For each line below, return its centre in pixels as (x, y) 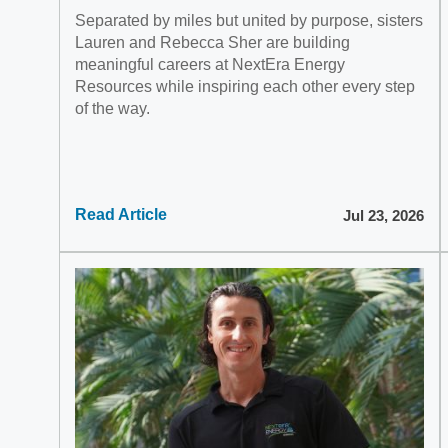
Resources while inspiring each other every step (245, 86)
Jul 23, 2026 (383, 215)
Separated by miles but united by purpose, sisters (249, 20)
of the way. (112, 108)
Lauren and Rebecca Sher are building (212, 42)
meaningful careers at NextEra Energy (210, 64)
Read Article (121, 214)
